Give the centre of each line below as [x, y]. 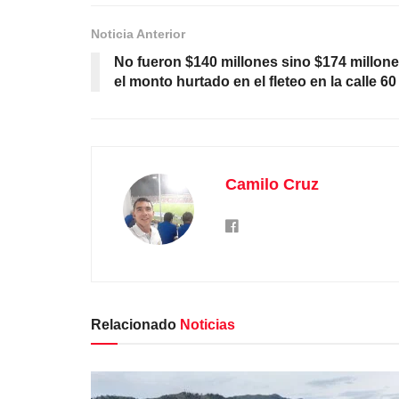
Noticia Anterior [138, 33]
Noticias [206, 324]
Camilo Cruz [272, 184]
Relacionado [134, 324]
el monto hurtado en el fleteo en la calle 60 [255, 81]
